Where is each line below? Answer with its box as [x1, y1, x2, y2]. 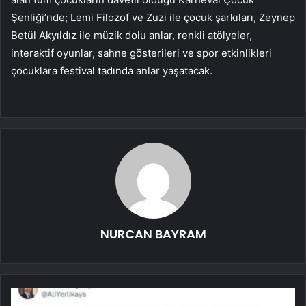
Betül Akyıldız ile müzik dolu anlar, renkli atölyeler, [11, 29, 252, 42]
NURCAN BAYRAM [100, 225, 206, 243]
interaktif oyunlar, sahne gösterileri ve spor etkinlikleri [11, 46, 272, 60]
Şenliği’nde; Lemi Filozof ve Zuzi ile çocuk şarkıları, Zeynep [11, 11, 295, 25]
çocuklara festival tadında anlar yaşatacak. [11, 64, 212, 78]
